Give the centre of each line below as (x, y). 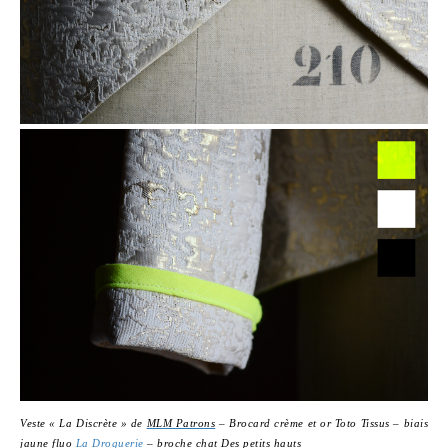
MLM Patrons (181, 423)
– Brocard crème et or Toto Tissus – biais (321, 423)
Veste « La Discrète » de (83, 423)
